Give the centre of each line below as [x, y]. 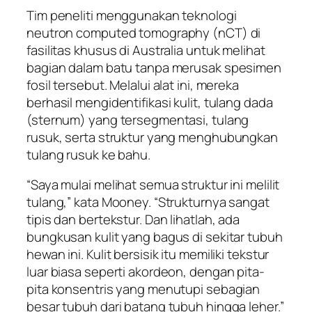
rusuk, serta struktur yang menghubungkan [152, 137]
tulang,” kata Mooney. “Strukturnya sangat [148, 202]
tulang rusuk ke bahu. [88, 154]
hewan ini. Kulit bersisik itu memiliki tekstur [148, 255]
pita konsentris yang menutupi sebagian [143, 289]
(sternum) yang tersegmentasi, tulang [138, 119]
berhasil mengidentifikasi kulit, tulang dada [150, 102]
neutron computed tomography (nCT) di [144, 32]
